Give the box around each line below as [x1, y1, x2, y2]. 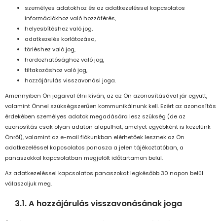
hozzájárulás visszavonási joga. [25, 76, 116, 85]
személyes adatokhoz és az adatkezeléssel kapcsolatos [25, 4, 185, 12]
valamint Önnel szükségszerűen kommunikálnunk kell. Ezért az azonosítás [5, 102, 216, 110]
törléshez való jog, [25, 45, 75, 54]
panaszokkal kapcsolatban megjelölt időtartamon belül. [5, 154, 163, 162]
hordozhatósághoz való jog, [25, 56, 104, 64]
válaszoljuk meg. [5, 180, 52, 188]
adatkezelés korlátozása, [25, 35, 96, 43]
